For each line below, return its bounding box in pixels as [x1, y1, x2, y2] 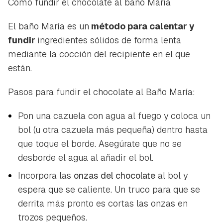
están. [8, 62, 32, 74]
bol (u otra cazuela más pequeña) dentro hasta [18, 124, 208, 136]
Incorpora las [18, 170, 74, 182]
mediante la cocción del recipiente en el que [8, 48, 190, 60]
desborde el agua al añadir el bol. [18, 152, 153, 164]
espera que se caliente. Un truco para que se [18, 184, 200, 196]
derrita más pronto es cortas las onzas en [18, 198, 188, 210]
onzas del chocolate [74, 170, 158, 182]
